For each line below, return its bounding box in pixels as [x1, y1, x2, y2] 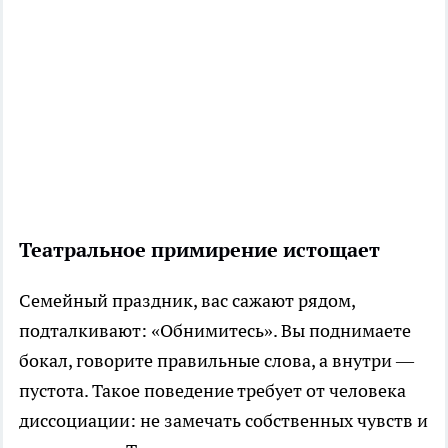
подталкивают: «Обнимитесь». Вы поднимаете [19, 318, 411, 342]
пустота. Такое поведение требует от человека [19, 378, 406, 402]
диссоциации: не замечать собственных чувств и [19, 408, 428, 432]
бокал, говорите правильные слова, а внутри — [19, 348, 414, 372]
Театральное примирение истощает [19, 236, 380, 263]
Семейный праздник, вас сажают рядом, [19, 288, 355, 312]
